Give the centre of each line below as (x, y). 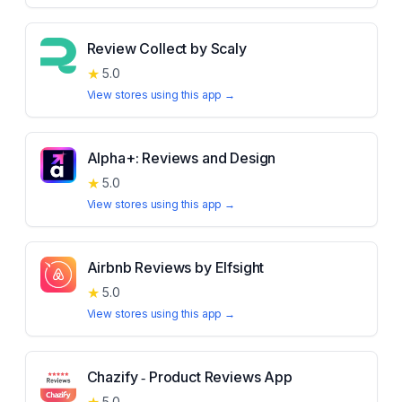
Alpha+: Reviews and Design (181, 158)
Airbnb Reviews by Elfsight (175, 267)
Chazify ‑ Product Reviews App (189, 377)
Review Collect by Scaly (166, 48)
